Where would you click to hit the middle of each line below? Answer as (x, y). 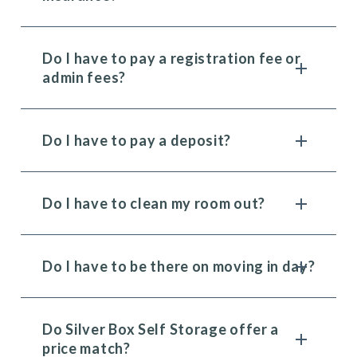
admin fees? (84, 77)
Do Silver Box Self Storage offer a (161, 329)
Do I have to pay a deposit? (137, 140)
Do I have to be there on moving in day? (179, 266)
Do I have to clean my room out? (154, 203)
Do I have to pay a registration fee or (172, 58)
